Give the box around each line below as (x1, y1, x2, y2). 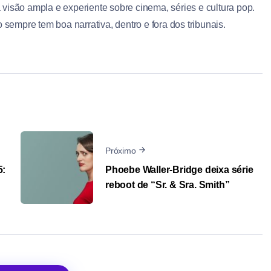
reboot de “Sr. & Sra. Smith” (105, 179, 230, 190)
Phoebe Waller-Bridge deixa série (105, 164, 253, 175)
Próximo (105, 145, 136, 155)
